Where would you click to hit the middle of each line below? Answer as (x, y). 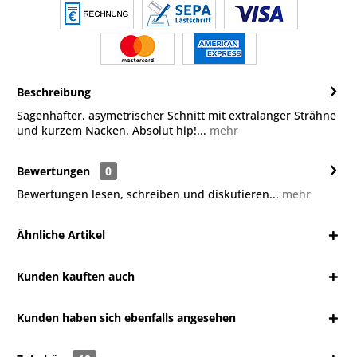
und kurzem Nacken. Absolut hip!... (112, 130)
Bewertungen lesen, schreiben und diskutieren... (148, 194)
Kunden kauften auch (76, 276)
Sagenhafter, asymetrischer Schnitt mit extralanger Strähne (177, 115)
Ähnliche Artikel (61, 234)
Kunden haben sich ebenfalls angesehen (126, 317)
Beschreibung (54, 92)
